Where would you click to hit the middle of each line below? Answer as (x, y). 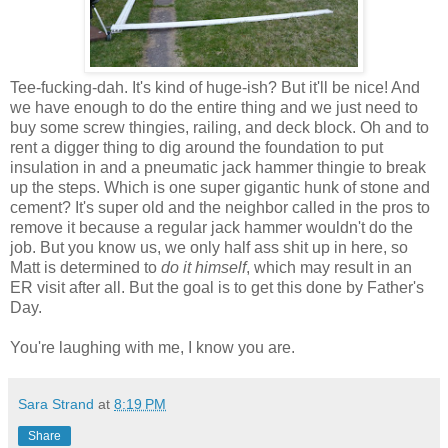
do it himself (203, 267)
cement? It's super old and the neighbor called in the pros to (220, 207)
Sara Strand (56, 403)
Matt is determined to (85, 267)
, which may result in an (329, 267)
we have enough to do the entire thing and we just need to (214, 107)
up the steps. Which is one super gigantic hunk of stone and (220, 187)
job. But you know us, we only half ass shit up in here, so (209, 247)
